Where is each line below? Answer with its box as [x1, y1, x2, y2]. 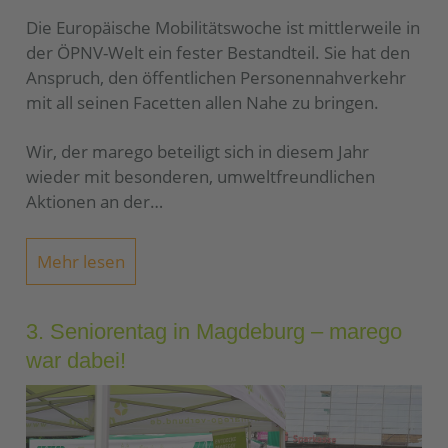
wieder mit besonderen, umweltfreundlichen [26, 165, 375, 189]
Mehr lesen [37, 250, 126, 274]
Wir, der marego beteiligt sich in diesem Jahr [26, 140, 369, 164]
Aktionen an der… [26, 190, 163, 214]
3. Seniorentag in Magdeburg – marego [26, 319, 402, 345]
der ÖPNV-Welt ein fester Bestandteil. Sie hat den [26, 41, 410, 65]
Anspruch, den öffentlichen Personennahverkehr [26, 66, 406, 90]
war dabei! [26, 348, 126, 374]
